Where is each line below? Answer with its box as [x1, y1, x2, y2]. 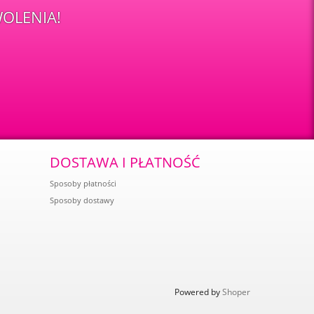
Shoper [222, 286, 250, 299]
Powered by [175, 286, 222, 299]
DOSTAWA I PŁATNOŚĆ [50, 153, 200, 172]
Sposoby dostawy [50, 194, 114, 205]
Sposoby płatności [50, 177, 116, 189]
